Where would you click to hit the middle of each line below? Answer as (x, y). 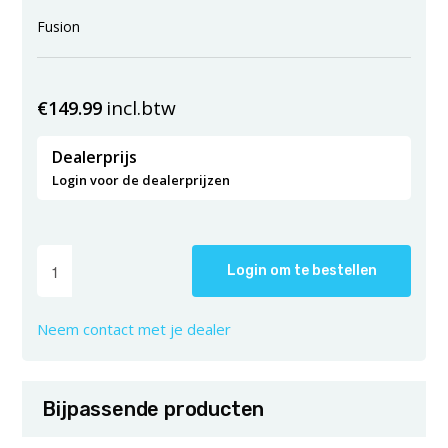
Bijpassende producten (153, 409)
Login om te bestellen (301, 271)
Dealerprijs (95, 157)
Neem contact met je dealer (134, 329)
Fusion (59, 27)
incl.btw (141, 108)
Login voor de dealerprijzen (141, 180)
